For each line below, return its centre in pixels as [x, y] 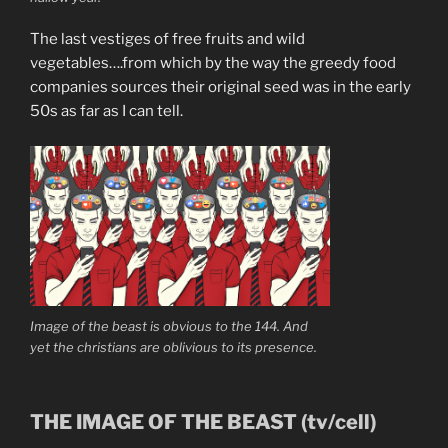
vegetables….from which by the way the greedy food [213, 63]
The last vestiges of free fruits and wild [167, 39]
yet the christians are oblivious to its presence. [173, 347]
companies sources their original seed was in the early [220, 87]
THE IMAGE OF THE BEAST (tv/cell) [203, 421]
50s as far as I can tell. [106, 111]
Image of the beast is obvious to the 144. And [169, 326]
